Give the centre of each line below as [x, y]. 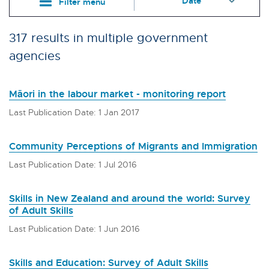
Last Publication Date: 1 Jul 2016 [73, 164]
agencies [35, 55]
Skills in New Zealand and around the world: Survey [130, 198]
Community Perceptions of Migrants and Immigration [133, 146]
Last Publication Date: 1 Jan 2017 [74, 112]
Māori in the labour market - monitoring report [117, 93]
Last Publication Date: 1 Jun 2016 [74, 228]
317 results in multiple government [108, 37]
